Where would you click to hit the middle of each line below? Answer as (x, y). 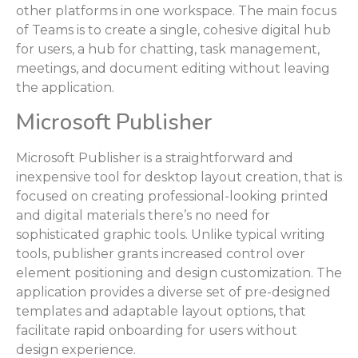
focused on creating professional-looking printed (172, 196)
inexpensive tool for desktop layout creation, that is (179, 177)
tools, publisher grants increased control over (161, 253)
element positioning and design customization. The (179, 272)
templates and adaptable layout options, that (161, 311)
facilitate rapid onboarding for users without (157, 330)
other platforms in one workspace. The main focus (176, 11)
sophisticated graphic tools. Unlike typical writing (171, 234)
